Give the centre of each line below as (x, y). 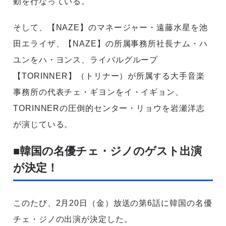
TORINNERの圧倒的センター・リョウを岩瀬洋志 (109, 108)
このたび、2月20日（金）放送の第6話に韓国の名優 (113, 203)
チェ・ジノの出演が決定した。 (73, 219)
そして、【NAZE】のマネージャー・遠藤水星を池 (110, 28)
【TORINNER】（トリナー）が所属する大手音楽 (109, 76)
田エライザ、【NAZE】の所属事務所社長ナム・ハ (110, 44)
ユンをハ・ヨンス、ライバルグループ (86, 60)
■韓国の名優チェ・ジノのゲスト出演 (107, 151)
